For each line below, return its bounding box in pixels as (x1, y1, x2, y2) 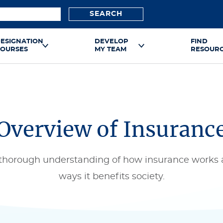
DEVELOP (95, 38, 128, 45)
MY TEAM (95, 46, 126, 53)
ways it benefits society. (58, 172, 165, 181)
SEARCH (90, 10, 122, 17)
